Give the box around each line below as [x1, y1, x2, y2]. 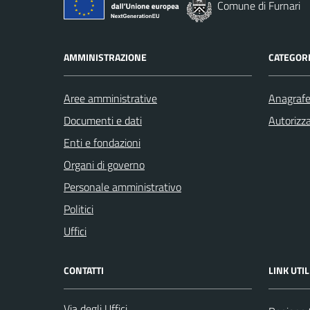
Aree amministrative [64, 90, 157, 107]
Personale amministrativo [64, 179, 181, 195]
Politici [64, 201, 93, 217]
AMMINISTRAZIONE [64, 50, 147, 64]
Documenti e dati [64, 112, 142, 129]
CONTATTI [64, 263, 104, 277]
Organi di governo [64, 156, 145, 173]
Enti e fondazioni [64, 134, 140, 151]
